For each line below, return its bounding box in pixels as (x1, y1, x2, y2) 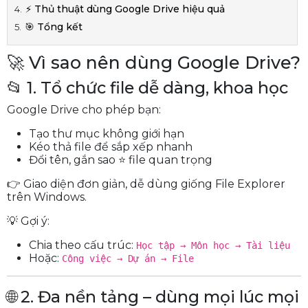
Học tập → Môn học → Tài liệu (136, 240, 290, 251)
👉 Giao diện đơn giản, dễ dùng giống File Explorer (7, 177, 285, 190)
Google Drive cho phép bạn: (7, 103, 161, 116)
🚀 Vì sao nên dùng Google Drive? (7, 52, 300, 73)
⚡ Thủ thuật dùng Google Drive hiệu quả (25, 3, 225, 15)
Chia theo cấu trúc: (29, 239, 136, 252)
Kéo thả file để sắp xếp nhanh (29, 140, 192, 153)
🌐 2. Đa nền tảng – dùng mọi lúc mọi (7, 287, 299, 307)
